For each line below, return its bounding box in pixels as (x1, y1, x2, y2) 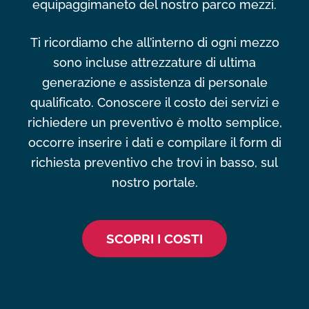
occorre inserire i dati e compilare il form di (28, 135, 281, 150)
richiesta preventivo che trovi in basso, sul (31, 155, 278, 170)
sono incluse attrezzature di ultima (53, 55, 256, 70)
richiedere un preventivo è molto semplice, (27, 115, 282, 130)
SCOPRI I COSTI (106, 231, 203, 247)
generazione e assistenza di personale (41, 75, 268, 90)
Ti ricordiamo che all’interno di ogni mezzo (30, 35, 279, 50)
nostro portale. (111, 175, 198, 190)
